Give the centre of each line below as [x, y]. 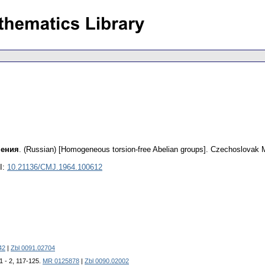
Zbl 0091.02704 [33, 248]
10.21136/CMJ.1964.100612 [55, 167]
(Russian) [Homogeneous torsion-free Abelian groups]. [116, 150]
